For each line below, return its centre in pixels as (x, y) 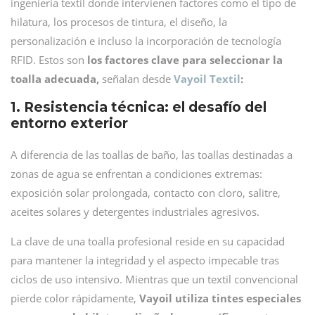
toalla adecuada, (55, 79)
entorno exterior (69, 123)
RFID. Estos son (49, 60)
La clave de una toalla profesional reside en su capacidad (148, 241)
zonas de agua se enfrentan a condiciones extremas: (136, 174)
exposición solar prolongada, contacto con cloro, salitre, (146, 193)
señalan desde (136, 79)
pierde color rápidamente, (75, 298)
